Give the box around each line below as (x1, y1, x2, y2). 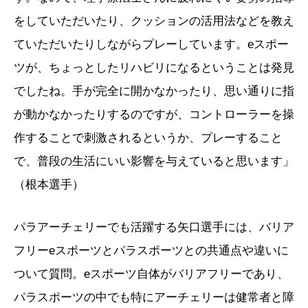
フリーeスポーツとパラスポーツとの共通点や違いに (14, 243, 289, 257)
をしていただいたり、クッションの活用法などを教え (14, 14, 294, 27)
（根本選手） (14, 177, 84, 191)
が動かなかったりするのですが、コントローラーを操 (14, 107, 294, 121)
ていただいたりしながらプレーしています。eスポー (14, 37, 289, 51)
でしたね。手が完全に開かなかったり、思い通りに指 (14, 84, 294, 98)
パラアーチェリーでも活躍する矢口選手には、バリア (14, 220, 294, 234)
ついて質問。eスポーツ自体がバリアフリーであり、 (14, 267, 289, 280)
